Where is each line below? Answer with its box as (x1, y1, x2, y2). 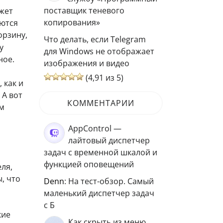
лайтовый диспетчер (68, 135, 150, 146)
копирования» (44, 17, 100, 28)
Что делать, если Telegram (44, 34, 146, 45)
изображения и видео (44, 58, 129, 69)
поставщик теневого (44, 5, 124, 16)
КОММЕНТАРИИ (67, 98, 134, 109)
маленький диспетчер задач (44, 188, 154, 199)
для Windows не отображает (44, 46, 154, 57)
